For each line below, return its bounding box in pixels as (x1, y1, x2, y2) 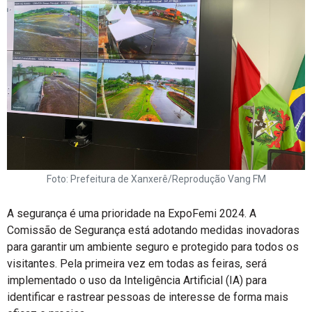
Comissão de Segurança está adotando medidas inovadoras (7, 224, 299, 237)
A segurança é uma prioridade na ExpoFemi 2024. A (7, 207, 256, 220)
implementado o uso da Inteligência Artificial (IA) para (7, 274, 267, 287)
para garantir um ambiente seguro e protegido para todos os (7, 240, 299, 253)
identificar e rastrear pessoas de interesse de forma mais (7, 290, 288, 304)
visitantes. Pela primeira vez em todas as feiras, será (7, 257, 267, 270)
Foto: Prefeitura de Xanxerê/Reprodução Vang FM (46, 173, 266, 185)
